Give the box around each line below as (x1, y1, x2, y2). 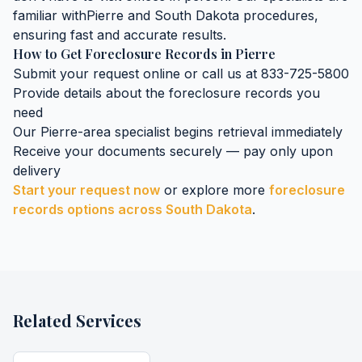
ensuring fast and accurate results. (13, 27, 226, 43)
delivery (13, 162, 61, 179)
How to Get (13, 45, 85, 62)
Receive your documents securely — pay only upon (13, 143, 333, 159)
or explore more (160, 182, 269, 198)
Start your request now (13, 182, 160, 198)
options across (64, 201, 166, 217)
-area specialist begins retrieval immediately (78, 124, 343, 140)
